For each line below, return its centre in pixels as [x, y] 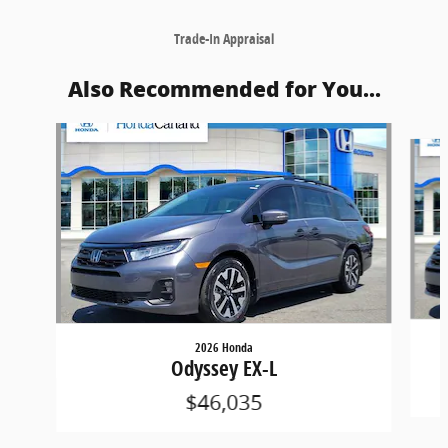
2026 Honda [223, 347]
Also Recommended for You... [224, 89]
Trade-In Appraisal [224, 38]
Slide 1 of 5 [44, 132]
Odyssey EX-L [223, 367]
